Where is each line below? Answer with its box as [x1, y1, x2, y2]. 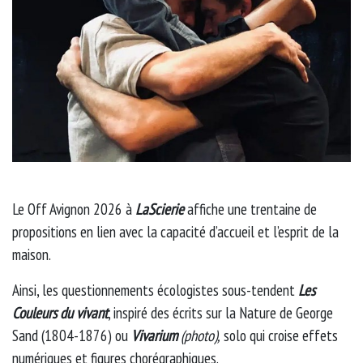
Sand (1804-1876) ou [12, 325, 131, 345]
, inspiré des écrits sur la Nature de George [108, 302, 333, 322]
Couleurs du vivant [12, 302, 108, 322]
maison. [12, 244, 51, 264]
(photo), [181, 325, 220, 345]
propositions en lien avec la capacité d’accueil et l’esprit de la [12, 221, 339, 241]
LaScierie [135, 199, 184, 219]
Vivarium [131, 325, 177, 345]
